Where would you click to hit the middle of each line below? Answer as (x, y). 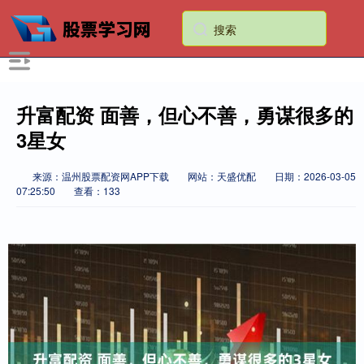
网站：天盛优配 (222, 176)
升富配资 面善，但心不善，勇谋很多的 (185, 115)
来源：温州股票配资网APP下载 (102, 176)
